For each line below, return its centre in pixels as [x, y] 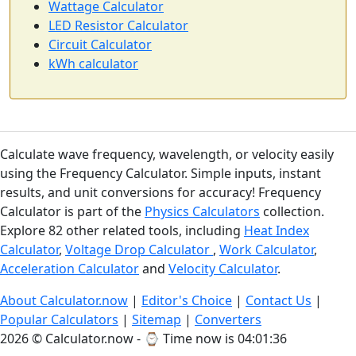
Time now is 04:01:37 [225, 339]
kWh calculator [93, 64]
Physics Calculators [202, 212]
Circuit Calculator [100, 45]
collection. [292, 212]
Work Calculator [267, 250]
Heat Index [277, 231]
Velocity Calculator [223, 269]
